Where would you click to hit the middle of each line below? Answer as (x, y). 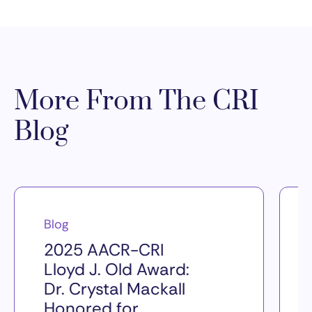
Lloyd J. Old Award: (117, 270)
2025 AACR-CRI (104, 250)
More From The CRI (136, 102)
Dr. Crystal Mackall (115, 289)
